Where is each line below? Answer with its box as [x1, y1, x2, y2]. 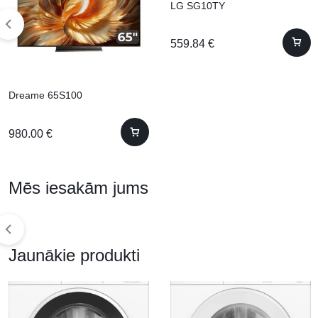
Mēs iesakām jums [9, 178, 148, 197]
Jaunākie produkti [9, 246, 140, 265]
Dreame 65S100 [9, 89, 82, 101]
